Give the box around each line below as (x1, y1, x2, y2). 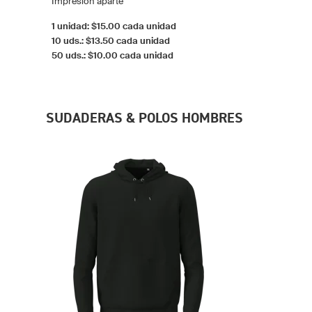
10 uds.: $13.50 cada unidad (52, 35, 170, 46)
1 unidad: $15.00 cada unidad (52, 20, 176, 31)
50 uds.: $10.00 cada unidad (52, 49, 173, 61)
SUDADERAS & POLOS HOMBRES (46, 108, 243, 127)
